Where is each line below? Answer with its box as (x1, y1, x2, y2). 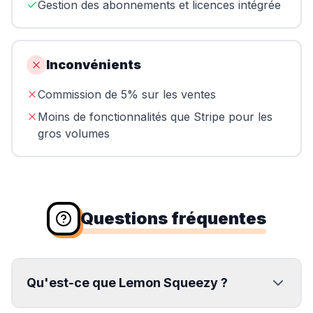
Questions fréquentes (80, 208, 266, 228)
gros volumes (38, 126, 110, 140)
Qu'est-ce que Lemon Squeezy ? (27, 275, 228, 290)
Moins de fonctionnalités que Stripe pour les (38, 110, 272, 124)
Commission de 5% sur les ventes (38, 87, 216, 101)
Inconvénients (46, 57, 141, 72)
